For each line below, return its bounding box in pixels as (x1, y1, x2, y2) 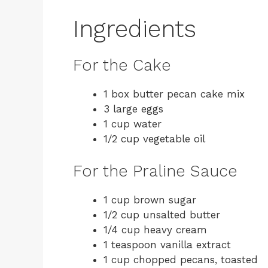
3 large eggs (103, 102, 163, 115)
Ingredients (73, 14, 196, 43)
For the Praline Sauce (73, 162, 237, 181)
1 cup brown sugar (103, 194, 196, 206)
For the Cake (73, 55, 171, 75)
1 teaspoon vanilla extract (103, 239, 231, 251)
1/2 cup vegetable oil (103, 132, 205, 145)
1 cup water (103, 117, 162, 130)
